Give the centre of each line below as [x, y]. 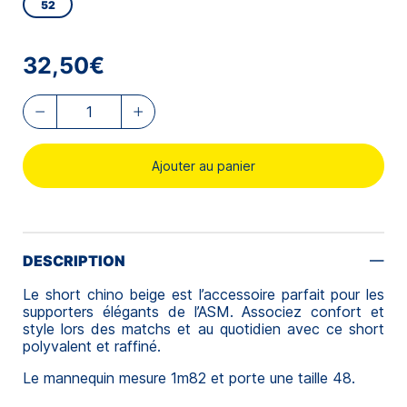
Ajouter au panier [203, 165]
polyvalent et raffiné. [92, 346]
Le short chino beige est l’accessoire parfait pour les [203, 294]
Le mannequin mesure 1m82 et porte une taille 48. [189, 377]
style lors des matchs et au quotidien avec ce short [203, 328]
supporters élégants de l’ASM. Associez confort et [203, 311]
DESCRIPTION [74, 260]
